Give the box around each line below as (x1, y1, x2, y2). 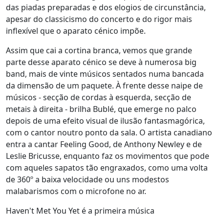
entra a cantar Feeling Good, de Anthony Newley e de (6, 139, 202, 150)
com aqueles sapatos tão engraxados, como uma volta (6, 162, 208, 173)
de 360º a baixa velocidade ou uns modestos (6, 174, 169, 185)
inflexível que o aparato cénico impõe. (6, 25, 148, 36)
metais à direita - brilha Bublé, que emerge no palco (6, 104, 197, 114)
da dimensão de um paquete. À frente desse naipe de (6, 80, 203, 91)
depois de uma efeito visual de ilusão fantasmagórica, (6, 115, 205, 126)
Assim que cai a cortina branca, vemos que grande (6, 45, 192, 56)
